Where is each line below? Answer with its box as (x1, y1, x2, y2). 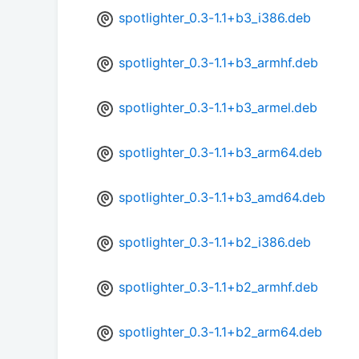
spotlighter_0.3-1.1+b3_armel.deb (119, 99, 317, 116)
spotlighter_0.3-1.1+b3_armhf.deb (119, 54, 318, 71)
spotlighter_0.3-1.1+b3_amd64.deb (119, 189, 325, 206)
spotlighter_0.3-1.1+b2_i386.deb (119, 234, 311, 251)
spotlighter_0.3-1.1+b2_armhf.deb (119, 279, 318, 296)
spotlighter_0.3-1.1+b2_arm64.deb (119, 324, 322, 341)
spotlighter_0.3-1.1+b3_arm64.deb (119, 144, 322, 161)
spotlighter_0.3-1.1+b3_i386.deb (119, 10, 311, 26)
